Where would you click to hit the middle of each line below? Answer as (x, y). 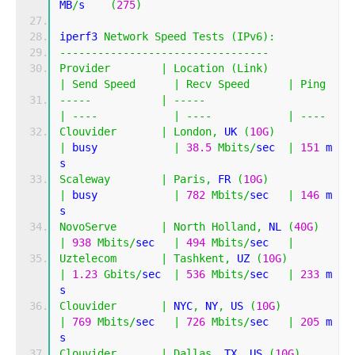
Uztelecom (88, 259)
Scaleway (85, 179)
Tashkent (199, 259)
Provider (85, 69)
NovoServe (88, 227)
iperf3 (82, 37)
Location (199, 69)
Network (126, 37)
